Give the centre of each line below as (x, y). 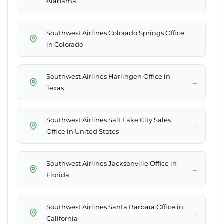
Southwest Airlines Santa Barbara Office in (115, 207)
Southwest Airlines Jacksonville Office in (112, 164)
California (62, 219)
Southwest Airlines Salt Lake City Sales (109, 120)
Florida (58, 175)
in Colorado (65, 45)
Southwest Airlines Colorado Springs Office (115, 33)
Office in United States (83, 132)
